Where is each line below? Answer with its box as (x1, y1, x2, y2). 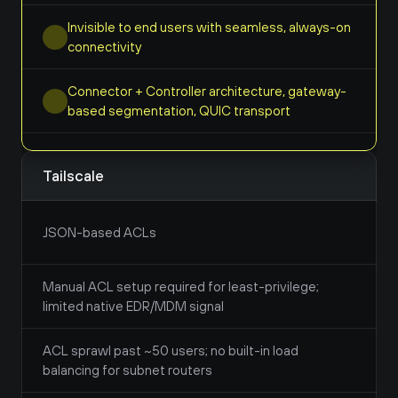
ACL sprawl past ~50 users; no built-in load (43, 343, 298, 358)
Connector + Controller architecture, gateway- (68, 84, 346, 99)
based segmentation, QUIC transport (68, 103, 291, 118)
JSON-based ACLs (43, 225, 156, 240)
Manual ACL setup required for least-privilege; (43, 279, 319, 294)
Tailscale (43, 166, 104, 185)
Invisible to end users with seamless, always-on (68, 20, 351, 35)
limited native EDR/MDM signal (43, 298, 224, 314)
